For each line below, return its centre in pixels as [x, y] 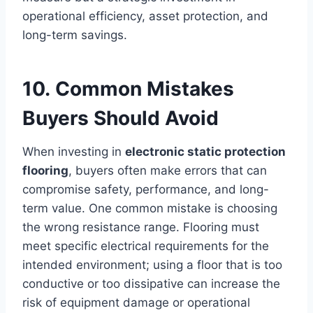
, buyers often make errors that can [168, 171]
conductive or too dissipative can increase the [151, 284]
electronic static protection [205, 152]
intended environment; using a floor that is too [152, 265]
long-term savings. [75, 35]
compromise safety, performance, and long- [146, 190]
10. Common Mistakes [128, 89]
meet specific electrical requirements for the [146, 246]
